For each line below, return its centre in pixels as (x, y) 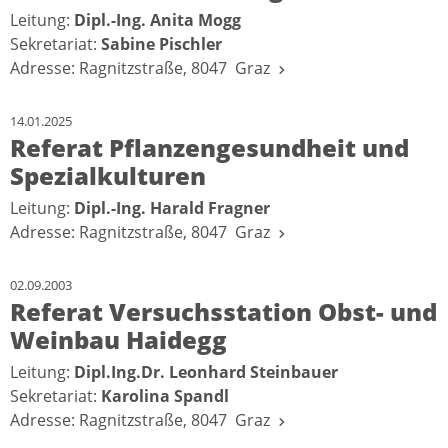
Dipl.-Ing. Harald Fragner (172, 208)
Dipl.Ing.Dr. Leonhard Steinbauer (206, 372)
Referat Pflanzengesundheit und (209, 148)
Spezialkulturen (108, 176)
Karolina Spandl (165, 396)
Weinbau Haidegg (118, 340)
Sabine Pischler (161, 44)
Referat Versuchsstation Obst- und (223, 312)
